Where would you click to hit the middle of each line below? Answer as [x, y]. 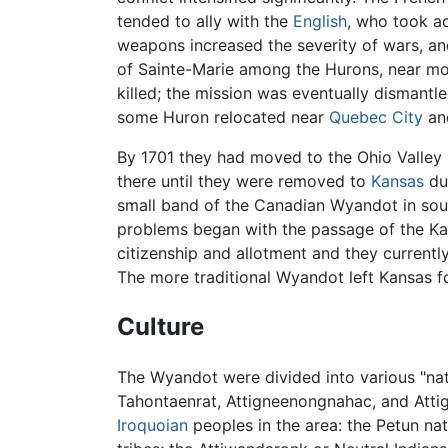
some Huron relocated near [223, 116]
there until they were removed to [244, 180]
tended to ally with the [205, 20]
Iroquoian [152, 424]
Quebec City [376, 116]
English [320, 20]
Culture [160, 326]
